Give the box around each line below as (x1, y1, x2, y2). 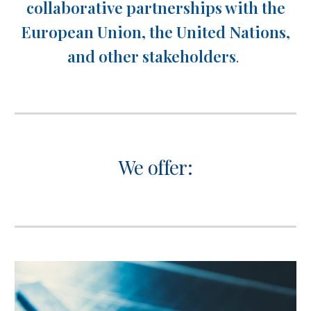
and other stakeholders (67, 45, 236, 67)
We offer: (118, 154, 193, 180)
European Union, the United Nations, (21, 21, 290, 42)
